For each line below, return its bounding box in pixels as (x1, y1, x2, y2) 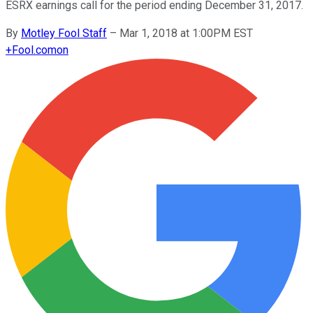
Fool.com (12, 43, 57, 57)
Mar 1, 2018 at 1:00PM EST (119, 26, 253, 40)
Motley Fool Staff (21, 26, 107, 40)
